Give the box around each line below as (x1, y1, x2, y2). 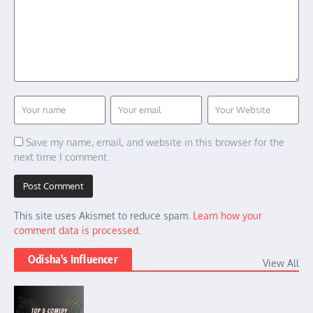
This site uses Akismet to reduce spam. (14, 209, 193, 221)
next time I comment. (14, 150, 109, 163)
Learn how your (193, 209, 262, 221)
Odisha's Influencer (28, 252, 118, 266)
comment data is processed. (14, 224, 140, 236)
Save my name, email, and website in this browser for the (26, 136, 284, 148)
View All (263, 256, 299, 269)
